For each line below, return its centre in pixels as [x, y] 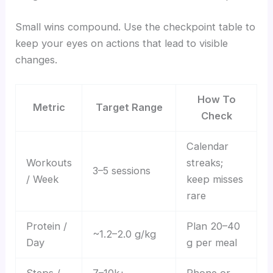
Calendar [207, 147]
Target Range [129, 108]
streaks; [204, 163]
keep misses [214, 179]
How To [216, 100]
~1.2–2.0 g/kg [124, 234]
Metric [49, 108]
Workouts [49, 163]
